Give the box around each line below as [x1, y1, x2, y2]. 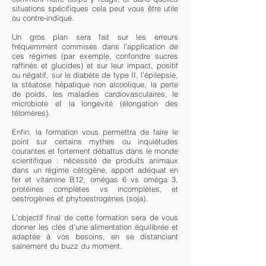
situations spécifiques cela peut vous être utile [12, 4, 178, 13]
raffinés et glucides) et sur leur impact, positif [12, 61, 178, 70]
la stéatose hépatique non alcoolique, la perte [12, 80, 178, 89]
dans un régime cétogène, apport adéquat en [12, 165, 178, 175]
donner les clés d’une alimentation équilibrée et [12, 222, 178, 232]
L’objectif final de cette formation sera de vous [12, 213, 178, 222]
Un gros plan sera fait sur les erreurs [12, 32, 178, 42]
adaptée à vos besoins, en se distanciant [12, 232, 178, 241]
